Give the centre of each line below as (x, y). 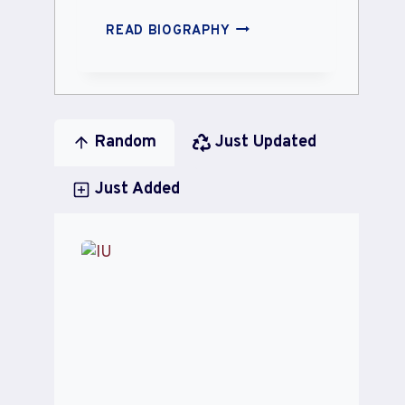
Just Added (138, 189)
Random (126, 142)
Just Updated (266, 142)
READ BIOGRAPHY (168, 31)
